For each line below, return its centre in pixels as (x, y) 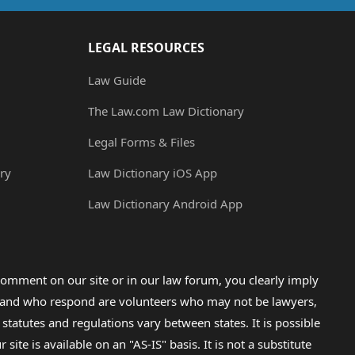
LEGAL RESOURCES (146, 48)
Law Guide (117, 80)
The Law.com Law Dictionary (166, 111)
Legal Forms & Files (141, 142)
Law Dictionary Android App (165, 204)
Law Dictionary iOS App (153, 173)
